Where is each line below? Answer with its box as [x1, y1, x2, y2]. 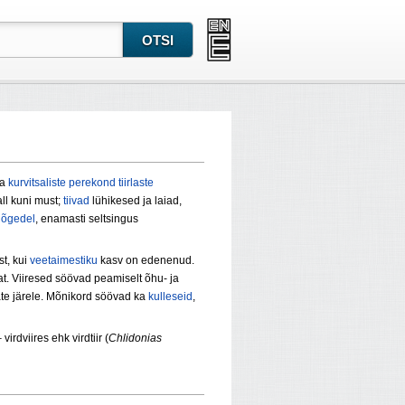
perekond [69, 176, 116, 190]
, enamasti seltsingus [35, 212, 138, 226]
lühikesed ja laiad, [89, 194, 182, 208]
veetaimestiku [30, 254, 98, 268]
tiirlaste [118, 176, 154, 190]
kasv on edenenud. [98, 254, 194, 268]
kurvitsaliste [8, 176, 66, 190]
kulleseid [148, 290, 193, 304]
